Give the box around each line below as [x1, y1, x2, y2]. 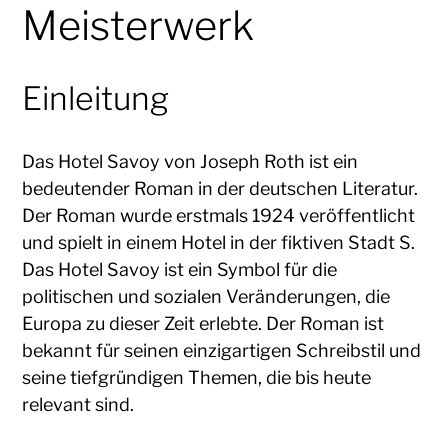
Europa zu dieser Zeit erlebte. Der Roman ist [22, 312, 385, 334]
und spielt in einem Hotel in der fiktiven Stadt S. [22, 231, 416, 253]
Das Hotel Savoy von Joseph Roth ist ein [22, 150, 359, 172]
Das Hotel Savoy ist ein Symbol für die [22, 258, 338, 280]
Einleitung [22, 78, 170, 118]
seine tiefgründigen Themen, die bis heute [22, 366, 372, 388]
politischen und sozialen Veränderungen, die [22, 285, 391, 307]
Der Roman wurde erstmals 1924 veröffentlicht [22, 204, 416, 226]
